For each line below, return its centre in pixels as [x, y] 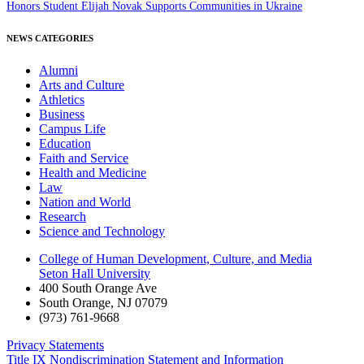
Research [63, 216]
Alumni [58, 70]
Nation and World [85, 201]
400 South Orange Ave [98, 288]
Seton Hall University [95, 273]
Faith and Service [84, 158]
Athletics [62, 99]
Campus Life [72, 128]
